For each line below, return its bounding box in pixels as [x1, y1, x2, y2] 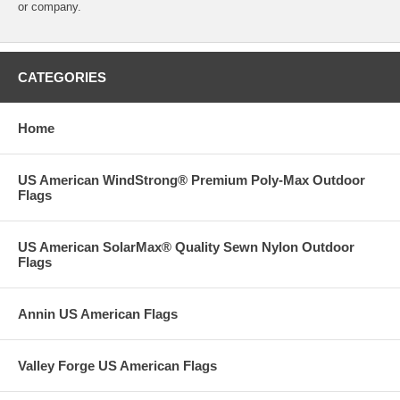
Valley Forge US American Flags [18, 357, 217, 373]
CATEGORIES [18, 69, 106, 85]
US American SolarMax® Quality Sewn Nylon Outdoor [18, 238, 354, 254]
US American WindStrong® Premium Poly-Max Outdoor [18, 171, 365, 187]
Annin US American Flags [18, 305, 178, 321]
